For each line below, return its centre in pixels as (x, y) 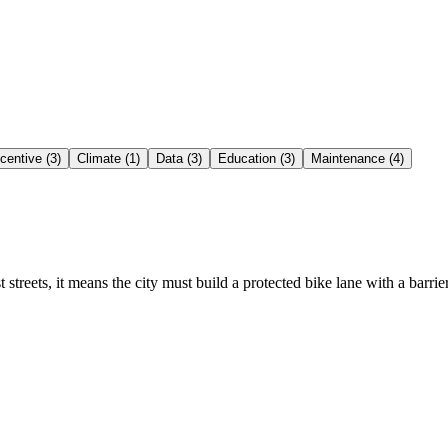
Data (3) (179, 158)
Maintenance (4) (357, 158)
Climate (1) (108, 158)
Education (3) (256, 158)
